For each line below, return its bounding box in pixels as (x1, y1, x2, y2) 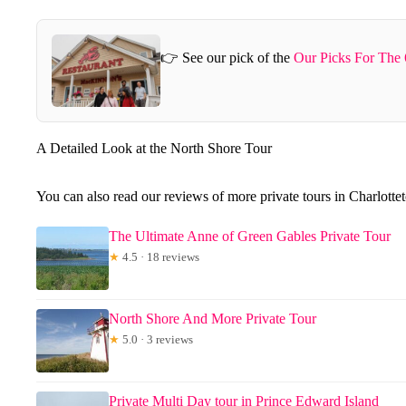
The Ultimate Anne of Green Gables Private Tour (109, 227, 391, 244)
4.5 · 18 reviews (120, 249, 199, 264)
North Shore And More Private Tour (109, 310, 316, 326)
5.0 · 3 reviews (120, 332, 193, 346)
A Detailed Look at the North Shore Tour (36, 140, 272, 156)
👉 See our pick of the (160, 50, 294, 66)
